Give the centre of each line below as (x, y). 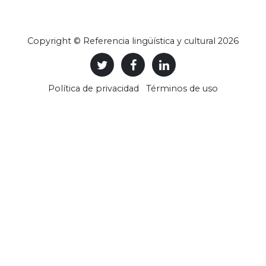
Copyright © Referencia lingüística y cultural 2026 (133, 41)
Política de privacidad (94, 88)
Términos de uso (182, 88)
